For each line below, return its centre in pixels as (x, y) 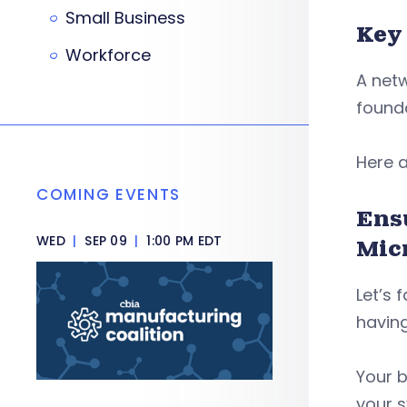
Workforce (108, 55)
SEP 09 (106, 241)
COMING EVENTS (109, 194)
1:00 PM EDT (183, 241)
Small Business (125, 18)
